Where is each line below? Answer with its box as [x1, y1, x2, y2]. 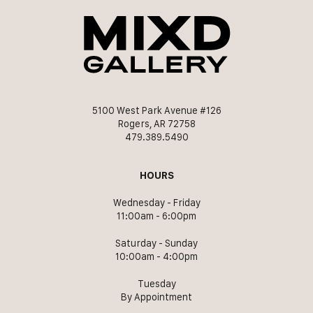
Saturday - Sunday [115, 237, 198, 249]
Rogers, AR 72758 [117, 117, 196, 129]
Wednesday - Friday [112, 196, 201, 208]
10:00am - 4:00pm [115, 250, 198, 262]
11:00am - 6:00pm [117, 210, 196, 221]
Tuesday [137, 277, 176, 289]
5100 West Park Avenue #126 [92, 104, 221, 116]
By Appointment [121, 291, 192, 303]
